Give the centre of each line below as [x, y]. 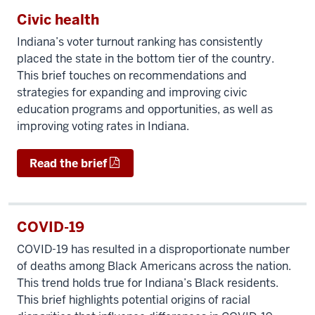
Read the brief [68, 163]
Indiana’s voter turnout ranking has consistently [140, 41]
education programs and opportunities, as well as [145, 109]
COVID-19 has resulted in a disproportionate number [153, 249]
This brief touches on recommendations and [132, 75]
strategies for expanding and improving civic [132, 92]
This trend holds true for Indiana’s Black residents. [148, 283]
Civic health [58, 19]
